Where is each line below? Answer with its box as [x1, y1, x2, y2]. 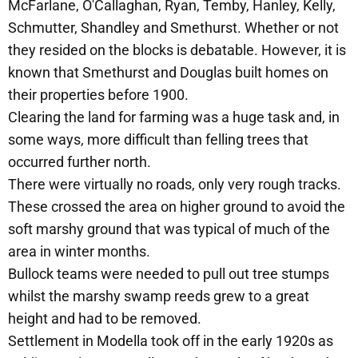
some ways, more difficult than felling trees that [8, 130, 308, 148]
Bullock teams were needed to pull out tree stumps [8, 265, 329, 282]
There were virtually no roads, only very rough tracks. [8, 175, 341, 193]
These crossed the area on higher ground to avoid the [8, 197, 345, 215]
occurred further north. [8, 153, 151, 170]
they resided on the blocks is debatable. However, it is [8, 41, 346, 58]
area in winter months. [8, 242, 150, 260]
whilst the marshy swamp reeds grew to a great [8, 287, 309, 304]
